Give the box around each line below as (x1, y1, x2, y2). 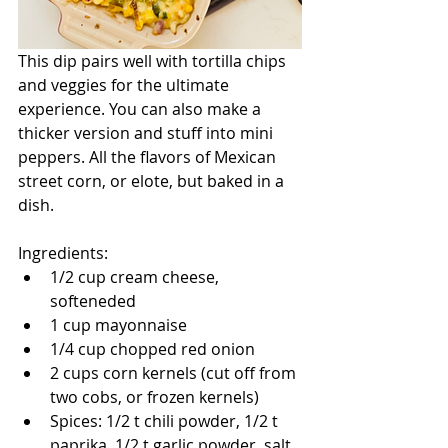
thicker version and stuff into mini (18, 122, 277, 144)
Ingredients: (18, 242, 108, 264)
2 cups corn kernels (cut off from (50, 362, 300, 384)
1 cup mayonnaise (50, 314, 187, 336)
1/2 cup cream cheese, (50, 266, 223, 288)
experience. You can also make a (18, 98, 265, 120)
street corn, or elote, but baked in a (18, 170, 288, 192)
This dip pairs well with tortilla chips (18, 50, 290, 72)
